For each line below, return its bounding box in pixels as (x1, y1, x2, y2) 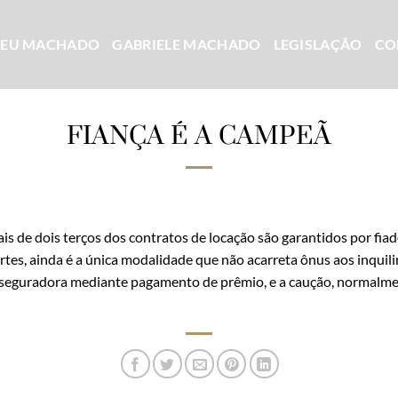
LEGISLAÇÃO (273, 36, 362, 52)
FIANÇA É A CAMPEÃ (67, 119, 331, 153)
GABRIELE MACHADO (112, 36, 261, 52)
